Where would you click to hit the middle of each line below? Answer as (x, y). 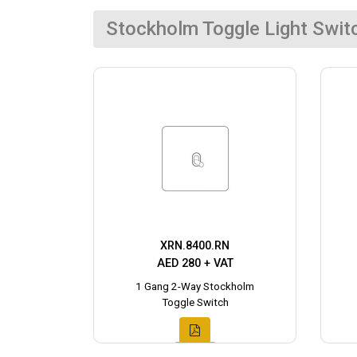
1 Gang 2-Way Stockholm (195, 286)
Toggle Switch (195, 302)
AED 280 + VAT (195, 263)
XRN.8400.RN (195, 245)
